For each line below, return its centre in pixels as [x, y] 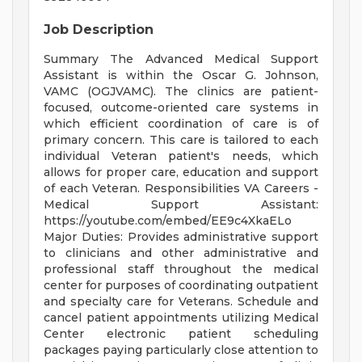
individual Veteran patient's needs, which [181, 156]
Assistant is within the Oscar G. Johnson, [181, 76]
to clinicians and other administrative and [181, 253]
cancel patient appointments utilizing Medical [181, 318]
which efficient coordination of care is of [181, 124]
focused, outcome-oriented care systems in [181, 108]
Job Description [99, 30]
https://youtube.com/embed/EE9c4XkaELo [168, 221]
